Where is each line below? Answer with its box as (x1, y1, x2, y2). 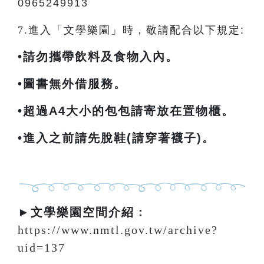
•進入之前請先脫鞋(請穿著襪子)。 (18, 131, 215, 144)
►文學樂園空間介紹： (18, 206, 147, 219)
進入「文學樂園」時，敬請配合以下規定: (28, 24, 245, 36)
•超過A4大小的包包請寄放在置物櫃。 (18, 104, 235, 117)
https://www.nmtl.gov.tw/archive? (18, 223, 218, 236)
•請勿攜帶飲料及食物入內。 (18, 50, 179, 63)
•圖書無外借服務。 (18, 77, 127, 90)
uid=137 (18, 241, 65, 254)
